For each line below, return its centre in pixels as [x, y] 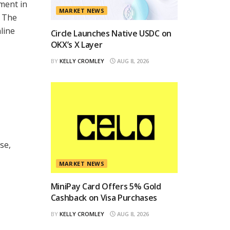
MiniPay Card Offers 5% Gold [106, 186]
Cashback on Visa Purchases [104, 197]
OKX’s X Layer [76, 44]
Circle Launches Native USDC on [111, 33]
